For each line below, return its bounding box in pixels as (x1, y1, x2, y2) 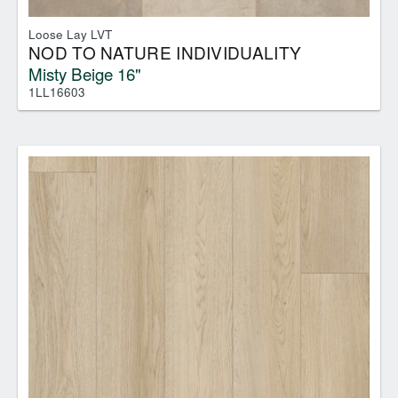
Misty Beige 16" (28, 60, 141, 85)
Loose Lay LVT (28, 25, 112, 43)
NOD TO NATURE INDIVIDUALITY (28, 39, 302, 64)
